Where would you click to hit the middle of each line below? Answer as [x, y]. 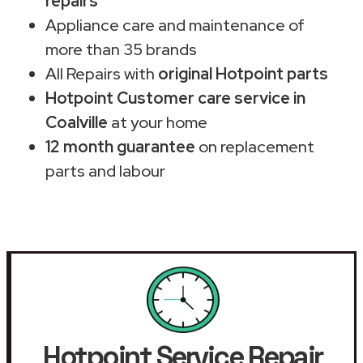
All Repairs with [102, 73]
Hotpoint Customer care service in [175, 98]
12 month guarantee [120, 146]
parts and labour [105, 171]
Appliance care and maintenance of [175, 25]
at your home [158, 122]
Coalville [77, 122]
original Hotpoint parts [243, 73]
